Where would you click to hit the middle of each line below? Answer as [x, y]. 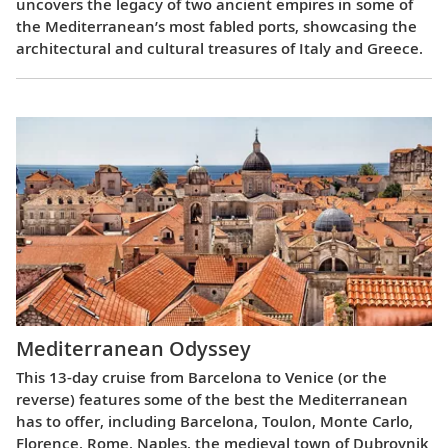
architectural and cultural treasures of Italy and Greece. [219, 48]
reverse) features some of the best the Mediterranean [212, 398]
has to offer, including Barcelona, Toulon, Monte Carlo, [214, 420]
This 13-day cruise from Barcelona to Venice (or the [201, 376]
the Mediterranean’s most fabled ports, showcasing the [216, 26]
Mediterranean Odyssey [133, 348]
